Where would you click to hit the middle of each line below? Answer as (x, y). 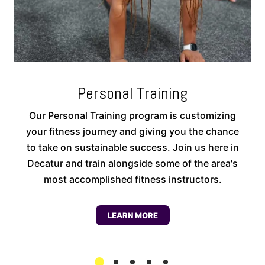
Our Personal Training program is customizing (132, 116)
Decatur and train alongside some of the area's (132, 164)
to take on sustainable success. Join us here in (132, 148)
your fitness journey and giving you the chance (132, 132)
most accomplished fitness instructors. (132, 180)
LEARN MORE (132, 216)
